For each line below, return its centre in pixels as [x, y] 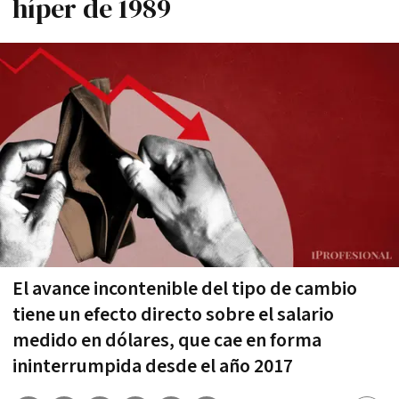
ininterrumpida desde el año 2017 [153, 366]
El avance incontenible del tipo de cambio [185, 289]
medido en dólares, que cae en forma [167, 340]
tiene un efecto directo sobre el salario [173, 314]
